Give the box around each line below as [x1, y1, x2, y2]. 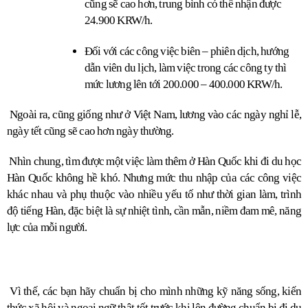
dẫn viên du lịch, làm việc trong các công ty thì [85, 61, 287, 75]
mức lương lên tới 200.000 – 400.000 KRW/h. [85, 78, 283, 91]
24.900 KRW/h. [85, 14, 153, 27]
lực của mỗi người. [7, 221, 87, 234]
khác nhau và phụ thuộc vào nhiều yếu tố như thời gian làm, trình [7, 188, 301, 201]
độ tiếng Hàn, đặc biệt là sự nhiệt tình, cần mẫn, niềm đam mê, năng [7, 204, 301, 218]
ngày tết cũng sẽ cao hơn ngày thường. [7, 124, 174, 138]
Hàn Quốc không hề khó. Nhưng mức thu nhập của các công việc [7, 171, 301, 185]
